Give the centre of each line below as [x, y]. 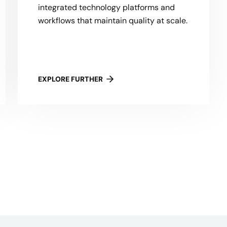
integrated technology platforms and [106, 7]
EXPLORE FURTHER [70, 79]
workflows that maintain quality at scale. [112, 21]
